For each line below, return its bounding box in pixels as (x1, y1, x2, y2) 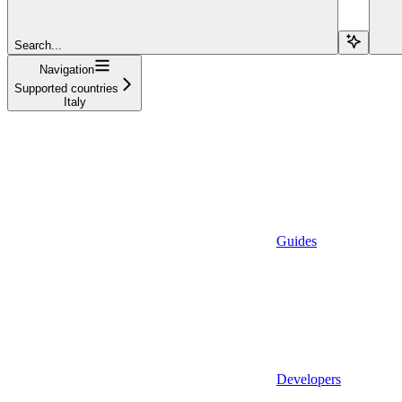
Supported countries (14, 81, 118, 95)
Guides (276, 232, 317, 249)
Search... (14, 38, 62, 52)
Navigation (39, 62, 94, 76)
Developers (276, 371, 341, 387)
